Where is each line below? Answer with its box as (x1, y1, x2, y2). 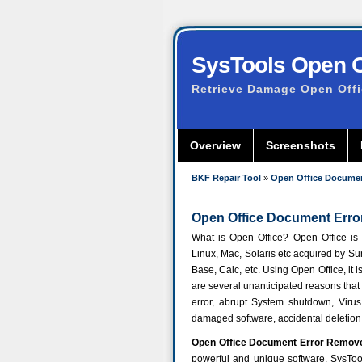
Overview (189, 139, 241, 152)
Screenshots (265, 139, 335, 152)
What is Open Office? (192, 232, 289, 243)
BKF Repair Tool (192, 173, 261, 183)
